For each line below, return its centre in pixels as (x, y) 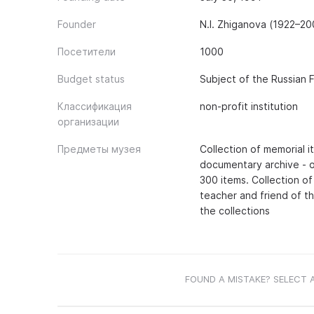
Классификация (95, 106)
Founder (77, 24)
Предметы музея (99, 149)
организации (88, 122)
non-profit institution (248, 106)
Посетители (87, 52)
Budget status (91, 79)
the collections (234, 211)
